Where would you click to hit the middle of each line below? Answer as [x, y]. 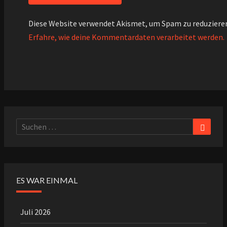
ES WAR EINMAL [47, 180]
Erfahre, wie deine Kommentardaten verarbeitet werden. [126, 37]
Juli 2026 [35, 212]
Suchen [28, 124]
